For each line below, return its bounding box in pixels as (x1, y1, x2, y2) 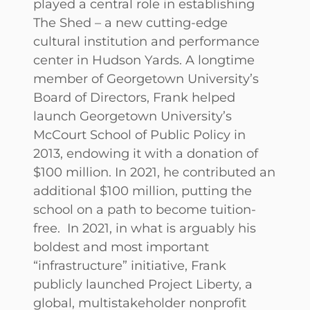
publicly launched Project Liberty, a (33, 275, 253, 292)
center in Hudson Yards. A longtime (33, 51, 255, 68)
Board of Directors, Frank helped (33, 89, 235, 105)
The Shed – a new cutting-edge (33, 14, 228, 30)
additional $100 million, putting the (33, 182, 252, 199)
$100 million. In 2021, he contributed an (33, 163, 275, 180)
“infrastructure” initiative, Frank (33, 257, 226, 273)
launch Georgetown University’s (33, 107, 232, 124)
